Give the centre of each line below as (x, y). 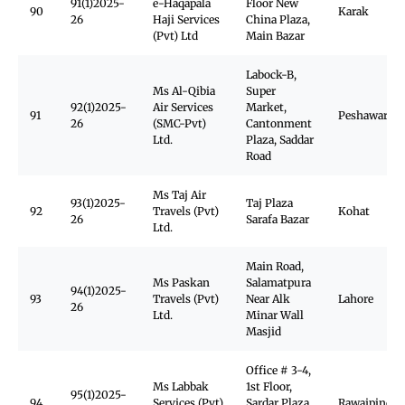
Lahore (356, 299)
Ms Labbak (181, 386)
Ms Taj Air (179, 195)
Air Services (183, 107)
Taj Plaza (269, 203)
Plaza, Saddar (280, 140)
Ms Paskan (181, 283)
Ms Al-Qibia (184, 91)
